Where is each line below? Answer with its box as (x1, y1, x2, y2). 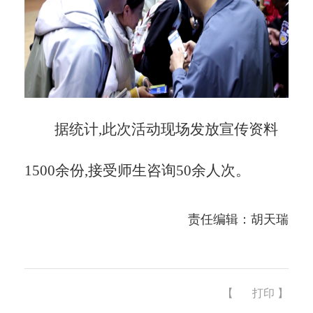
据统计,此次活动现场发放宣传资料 (54, 120, 278, 138)
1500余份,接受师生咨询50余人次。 (24, 161, 250, 179)
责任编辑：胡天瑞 (188, 212, 289, 226)
